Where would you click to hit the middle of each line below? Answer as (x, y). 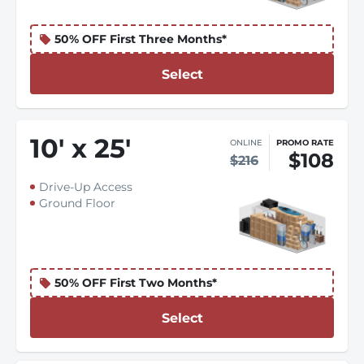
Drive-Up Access (86, 187)
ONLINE (246, 143)
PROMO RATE (305, 143)
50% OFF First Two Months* (136, 283)
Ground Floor (77, 203)
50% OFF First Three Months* (141, 39)
